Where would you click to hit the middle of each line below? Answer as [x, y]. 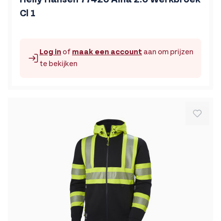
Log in [50, 52]
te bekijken [58, 64]
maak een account [107, 52]
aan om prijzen [168, 52]
